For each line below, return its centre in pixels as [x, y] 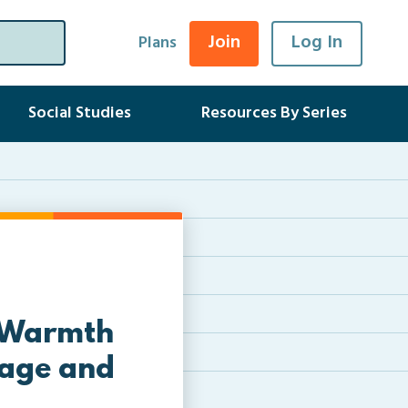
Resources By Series [274, 113]
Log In [317, 43]
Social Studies [79, 113]
